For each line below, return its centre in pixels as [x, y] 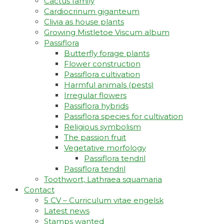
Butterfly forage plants [107, 53]
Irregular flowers [95, 95]
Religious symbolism [102, 127]
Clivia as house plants [84, 22]
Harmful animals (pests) [109, 85]
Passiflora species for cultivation [123, 116]
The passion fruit [95, 137]
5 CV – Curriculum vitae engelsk [104, 200]
